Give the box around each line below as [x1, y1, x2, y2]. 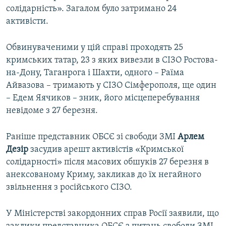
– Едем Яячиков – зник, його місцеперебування [6, 93, 200, 103]
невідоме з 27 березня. [6, 106, 98, 116]
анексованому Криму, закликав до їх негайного [6, 170, 201, 180]
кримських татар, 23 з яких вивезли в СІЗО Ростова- [6, 55, 218, 66]
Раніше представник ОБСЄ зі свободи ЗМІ [6, 132, 178, 142]
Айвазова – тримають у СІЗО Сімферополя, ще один [6, 81, 216, 91]
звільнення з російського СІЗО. [6, 183, 132, 193]
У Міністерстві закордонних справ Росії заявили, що [6, 209, 219, 219]
